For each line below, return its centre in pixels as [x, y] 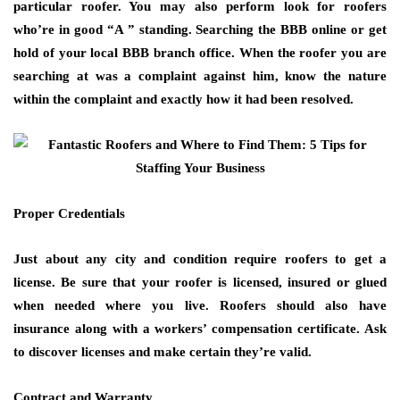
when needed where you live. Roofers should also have [200, 305]
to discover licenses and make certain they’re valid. [162, 352]
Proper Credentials [69, 213]
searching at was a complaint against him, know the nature [200, 76]
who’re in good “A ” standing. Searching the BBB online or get [200, 29]
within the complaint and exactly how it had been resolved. [183, 99]
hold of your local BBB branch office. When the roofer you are [200, 53]
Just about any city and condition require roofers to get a [200, 259]
